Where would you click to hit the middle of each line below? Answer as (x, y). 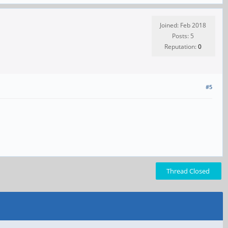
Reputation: (181, 46)
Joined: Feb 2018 (183, 25)
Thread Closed (188, 171)
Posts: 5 (183, 36)
